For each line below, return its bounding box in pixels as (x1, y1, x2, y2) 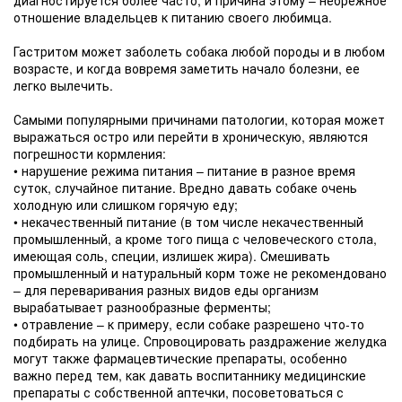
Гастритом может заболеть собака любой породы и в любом (13, 42, 385, 60)
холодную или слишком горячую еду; (13, 196, 238, 214)
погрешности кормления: (13, 144, 166, 162)
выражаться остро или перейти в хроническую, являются (13, 127, 368, 145)
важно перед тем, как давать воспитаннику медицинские (13, 366, 366, 384)
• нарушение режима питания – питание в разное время (13, 162, 355, 179)
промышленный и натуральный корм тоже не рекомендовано (13, 264, 387, 282)
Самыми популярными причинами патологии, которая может (13, 110, 385, 128)
